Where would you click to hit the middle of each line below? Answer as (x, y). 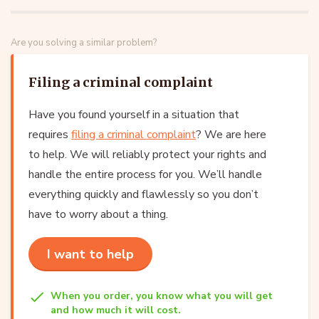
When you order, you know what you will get (162, 296)
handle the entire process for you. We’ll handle (145, 174)
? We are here (231, 134)
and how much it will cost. (116, 310)
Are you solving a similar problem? (84, 42)
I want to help (90, 254)
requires (50, 134)
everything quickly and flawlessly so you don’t (143, 194)
